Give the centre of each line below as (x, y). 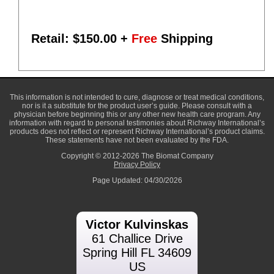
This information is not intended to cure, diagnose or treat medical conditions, (137, 97)
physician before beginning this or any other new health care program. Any (137, 114)
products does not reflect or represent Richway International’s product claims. (137, 131)
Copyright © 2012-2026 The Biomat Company (137, 156)
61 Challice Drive (137, 239)
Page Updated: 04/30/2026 (137, 180)
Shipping (185, 38)
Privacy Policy (137, 165)
